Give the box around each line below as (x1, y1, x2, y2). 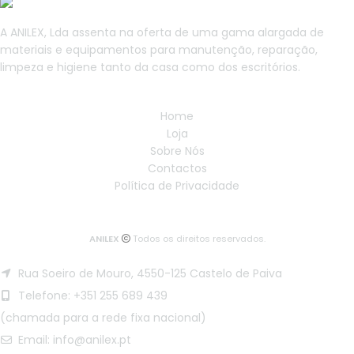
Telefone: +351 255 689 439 (15, 288, 168, 304)
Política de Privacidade (115, 178, 239, 194)
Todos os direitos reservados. (132, 232, 265, 246)
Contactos (147, 160, 207, 177)
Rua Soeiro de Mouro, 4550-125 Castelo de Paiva (15, 265, 282, 282)
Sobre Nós (149, 143, 205, 160)
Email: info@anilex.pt (15, 332, 131, 348)
